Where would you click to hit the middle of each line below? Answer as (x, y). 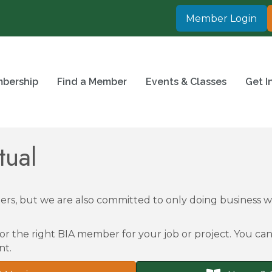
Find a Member (92, 82)
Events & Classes (186, 82)
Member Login (222, 19)
